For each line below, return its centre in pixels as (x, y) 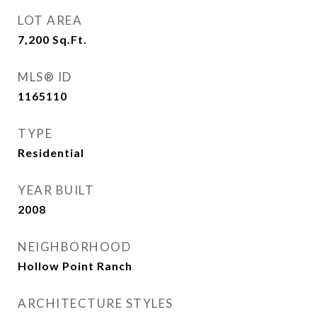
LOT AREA (50, 20)
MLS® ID (45, 77)
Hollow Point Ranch (75, 266)
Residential (51, 152)
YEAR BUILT (56, 190)
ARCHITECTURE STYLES (96, 303)
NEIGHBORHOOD (74, 247)
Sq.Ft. (70, 39)
